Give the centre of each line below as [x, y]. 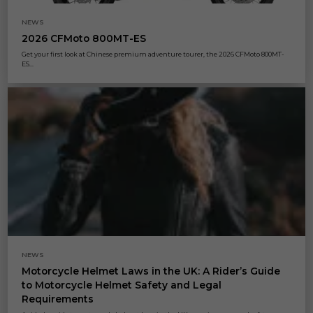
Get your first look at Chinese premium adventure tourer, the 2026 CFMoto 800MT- [153, 54]
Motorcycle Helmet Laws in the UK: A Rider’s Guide [151, 271]
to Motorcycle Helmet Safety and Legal [122, 285]
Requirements [58, 299]
